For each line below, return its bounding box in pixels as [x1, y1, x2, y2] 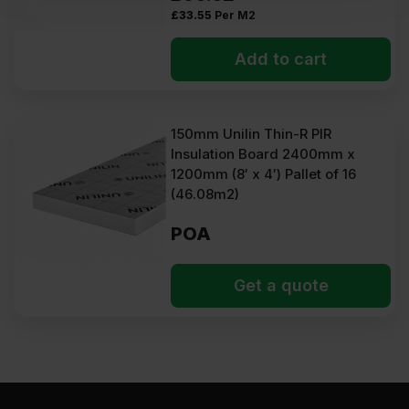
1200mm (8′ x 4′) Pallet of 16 [171, 165, 357, 183]
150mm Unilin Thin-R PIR [171, 125, 332, 142]
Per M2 [215, 8, 257, 22]
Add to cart [235, 49, 328, 68]
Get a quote [233, 276, 329, 295]
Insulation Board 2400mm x [171, 145, 356, 163]
